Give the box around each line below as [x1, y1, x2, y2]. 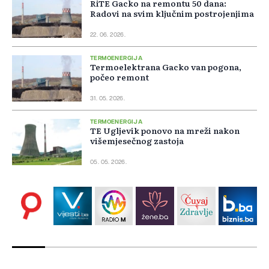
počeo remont [90, 71, 149, 83]
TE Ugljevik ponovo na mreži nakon [90, 124, 240, 137]
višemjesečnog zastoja [90, 134, 184, 147]
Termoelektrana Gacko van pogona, [90, 61, 241, 73]
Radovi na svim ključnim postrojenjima [90, 7, 254, 20]
